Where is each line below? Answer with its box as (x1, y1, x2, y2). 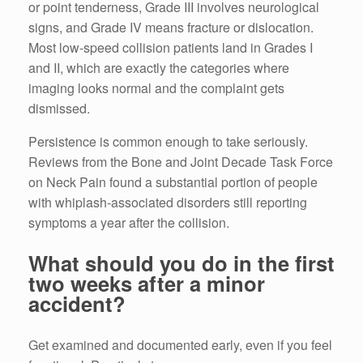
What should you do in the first (28, 248, 335, 279)
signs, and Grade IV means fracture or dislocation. (28, 17, 314, 36)
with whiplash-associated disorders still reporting (28, 192, 307, 211)
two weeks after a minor (28, 268, 265, 299)
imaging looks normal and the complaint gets (28, 78, 284, 97)
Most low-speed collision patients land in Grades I (28, 37, 313, 57)
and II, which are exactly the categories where (28, 58, 289, 77)
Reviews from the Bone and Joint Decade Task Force (28, 152, 333, 171)
